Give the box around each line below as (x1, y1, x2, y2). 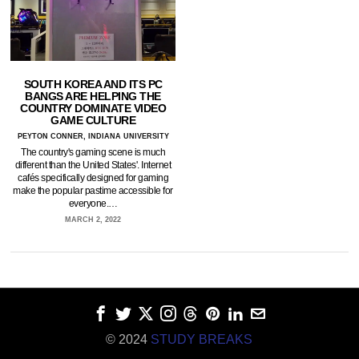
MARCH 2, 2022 (65, 216, 122, 224)
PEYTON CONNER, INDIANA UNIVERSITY (17, 132, 169, 141)
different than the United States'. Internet (14, 159, 171, 171)
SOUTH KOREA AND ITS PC (23, 78, 163, 91)
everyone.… (68, 198, 118, 210)
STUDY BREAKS (151, 333, 253, 347)
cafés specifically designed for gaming (18, 172, 169, 184)
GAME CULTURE (50, 114, 136, 127)
